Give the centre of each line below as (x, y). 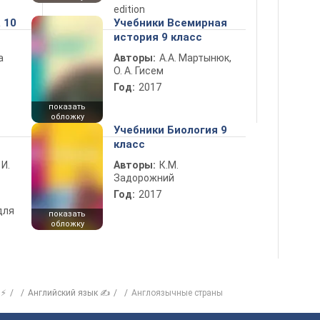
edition (129, 10)
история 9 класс (158, 37)
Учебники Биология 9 (170, 130)
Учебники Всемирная (170, 23)
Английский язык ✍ (69, 293)
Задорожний (144, 178)
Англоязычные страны (177, 293)
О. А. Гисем (139, 71)
